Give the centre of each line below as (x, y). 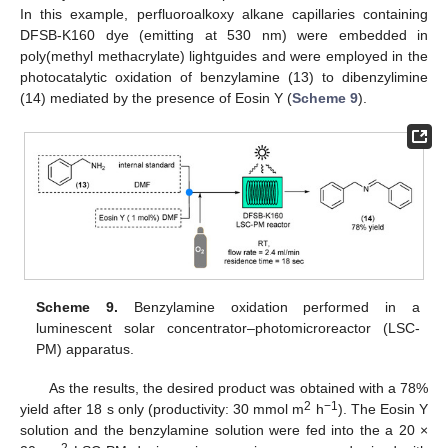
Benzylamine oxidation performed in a (269, 307)
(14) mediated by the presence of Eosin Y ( (156, 98)
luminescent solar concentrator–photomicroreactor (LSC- (228, 328)
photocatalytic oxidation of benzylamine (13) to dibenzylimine (224, 77)
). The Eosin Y (383, 408)
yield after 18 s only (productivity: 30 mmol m (162, 408)
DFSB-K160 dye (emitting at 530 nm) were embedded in (224, 35)
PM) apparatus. (85, 349)
